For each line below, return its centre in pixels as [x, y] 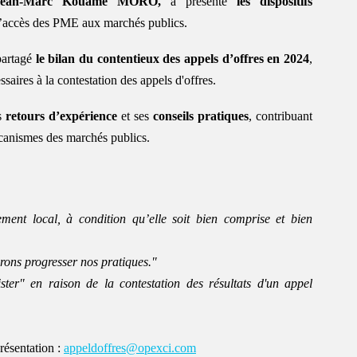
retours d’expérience [61, 116]
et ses [135, 116]
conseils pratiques [200, 116]
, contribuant [280, 116]
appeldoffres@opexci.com [130, 347]
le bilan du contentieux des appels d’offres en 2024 [172, 58]
